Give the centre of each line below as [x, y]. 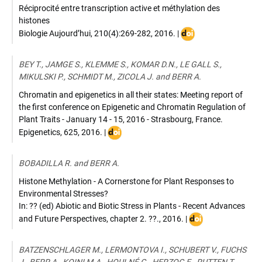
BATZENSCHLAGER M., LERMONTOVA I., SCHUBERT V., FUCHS [132, 250]
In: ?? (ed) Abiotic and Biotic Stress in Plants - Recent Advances [132, 206]
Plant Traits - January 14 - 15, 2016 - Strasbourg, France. [121, 119]
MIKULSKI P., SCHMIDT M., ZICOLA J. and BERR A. [110, 77]
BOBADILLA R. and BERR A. [69, 163]
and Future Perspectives [63, 218]
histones [34, 20]
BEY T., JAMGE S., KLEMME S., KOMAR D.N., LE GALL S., [120, 64]
